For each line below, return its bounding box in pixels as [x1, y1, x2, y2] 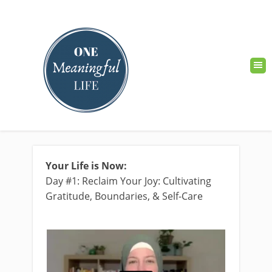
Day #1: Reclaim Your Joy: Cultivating [46, 174, 211, 188]
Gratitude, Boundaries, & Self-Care [46, 189, 203, 203]
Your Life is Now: [46, 159, 127, 172]
